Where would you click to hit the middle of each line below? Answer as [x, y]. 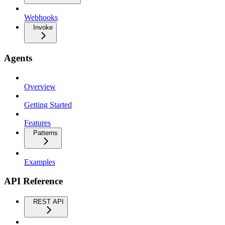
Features [37, 123]
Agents [18, 58]
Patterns [45, 133]
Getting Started [48, 104]
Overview [40, 86]
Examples [40, 162]
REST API [48, 202]
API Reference [33, 181]
